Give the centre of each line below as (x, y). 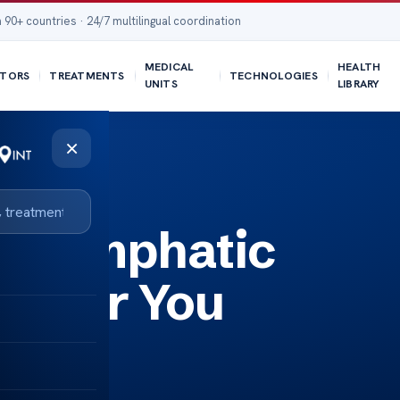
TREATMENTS (87, 75)
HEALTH (359, 67)
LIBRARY (358, 84)
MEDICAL (169, 67)
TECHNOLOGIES (273, 75)
